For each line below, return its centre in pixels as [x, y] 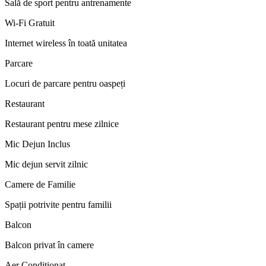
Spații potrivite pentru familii [58, 204]
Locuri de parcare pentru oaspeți [65, 83]
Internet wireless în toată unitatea [66, 43]
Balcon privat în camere [49, 245]
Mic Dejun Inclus [37, 144]
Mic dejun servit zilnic [46, 164]
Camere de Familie [40, 184]
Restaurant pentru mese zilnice [62, 123]
